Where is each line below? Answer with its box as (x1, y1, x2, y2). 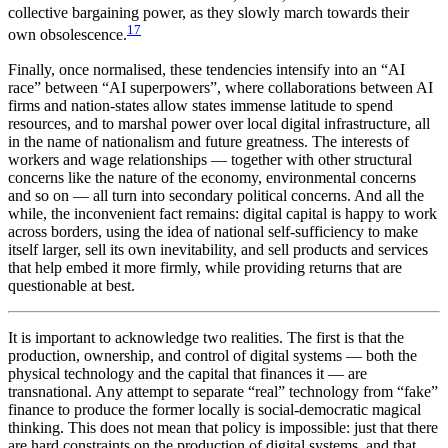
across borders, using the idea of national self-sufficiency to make (8, 222, 418, 240)
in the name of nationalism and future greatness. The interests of (8, 132, 409, 150)
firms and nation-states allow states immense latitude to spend (8, 96, 393, 114)
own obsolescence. (8, 26, 127, 44)
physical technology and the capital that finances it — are (8, 364, 367, 382)
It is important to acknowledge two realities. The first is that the (8, 328, 404, 346)
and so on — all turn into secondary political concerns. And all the (8, 186, 424, 204)
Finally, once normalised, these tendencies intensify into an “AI (8, 60, 405, 78)
